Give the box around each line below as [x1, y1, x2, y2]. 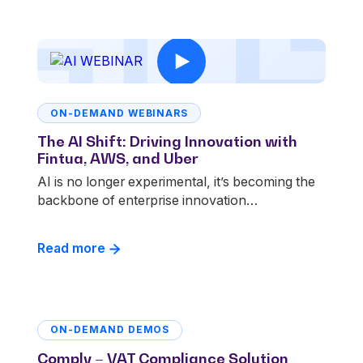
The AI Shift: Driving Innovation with [37, 132, 297, 151]
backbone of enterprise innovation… [37, 191, 258, 208]
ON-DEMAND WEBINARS [50, 106, 189, 119]
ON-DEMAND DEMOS [50, 323, 170, 336]
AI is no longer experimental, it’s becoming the [37, 173, 315, 190]
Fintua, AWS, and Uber [37, 149, 199, 168]
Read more [37, 240, 105, 257]
